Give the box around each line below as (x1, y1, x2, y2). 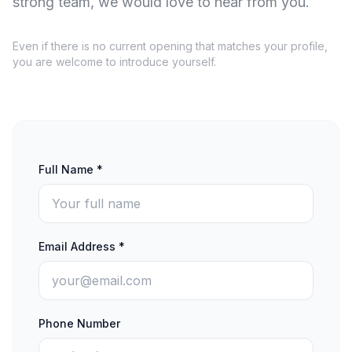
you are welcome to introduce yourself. (13, 55, 216, 68)
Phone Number (38, 317, 120, 330)
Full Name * (38, 163, 103, 176)
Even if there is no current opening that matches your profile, (13, 39, 328, 53)
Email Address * (38, 240, 125, 253)
